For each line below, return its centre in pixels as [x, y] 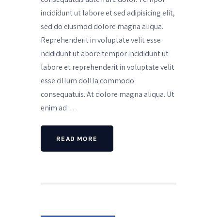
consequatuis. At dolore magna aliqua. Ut [108, 94]
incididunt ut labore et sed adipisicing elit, [108, 13]
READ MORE [77, 139]
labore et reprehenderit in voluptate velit [108, 67]
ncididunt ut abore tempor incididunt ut [105, 53]
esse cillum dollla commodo [87, 80]
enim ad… [58, 108]
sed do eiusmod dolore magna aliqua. [102, 26]
